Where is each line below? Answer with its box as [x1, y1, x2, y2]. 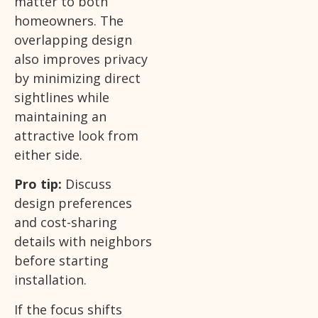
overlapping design [14, 31, 132, 48]
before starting [14, 252, 109, 270]
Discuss [62, 175, 111, 193]
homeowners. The [14, 11, 124, 29]
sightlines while [14, 88, 109, 106]
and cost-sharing [14, 214, 117, 231]
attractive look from [14, 126, 138, 144]
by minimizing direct [14, 69, 141, 87]
